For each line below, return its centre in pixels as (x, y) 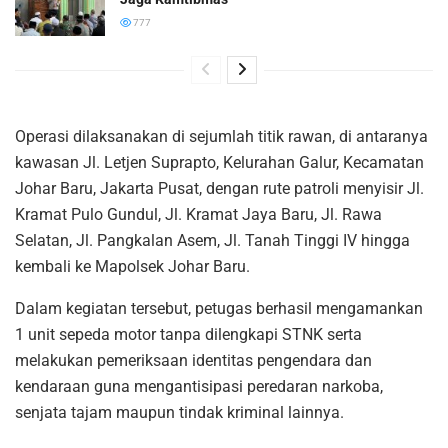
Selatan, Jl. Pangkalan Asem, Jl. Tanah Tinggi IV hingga (212, 240)
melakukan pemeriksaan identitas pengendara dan (193, 360)
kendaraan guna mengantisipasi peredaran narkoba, (199, 386)
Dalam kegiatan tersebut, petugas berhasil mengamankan (219, 308)
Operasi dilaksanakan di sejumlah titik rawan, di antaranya (221, 136)
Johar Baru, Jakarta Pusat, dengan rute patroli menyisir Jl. (219, 188)
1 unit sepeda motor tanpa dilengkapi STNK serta (188, 334)
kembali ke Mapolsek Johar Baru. (132, 266)
